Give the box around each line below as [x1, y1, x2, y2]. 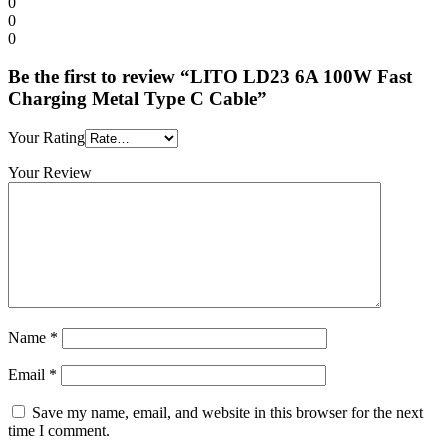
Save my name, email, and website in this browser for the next [32, 404, 423, 422]
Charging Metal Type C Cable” [8, 88, 267, 110]
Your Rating [8, 129, 85, 147]
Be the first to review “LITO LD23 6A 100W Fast [8, 66, 412, 88]
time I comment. [8, 422, 110, 440]
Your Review [8, 164, 92, 182]
